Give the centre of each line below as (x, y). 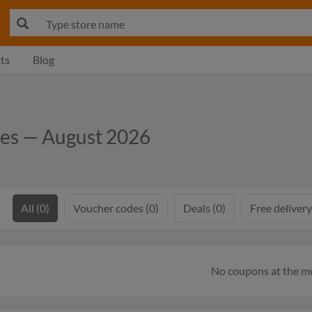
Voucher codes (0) (116, 208)
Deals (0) (204, 208)
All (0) (35, 208)
